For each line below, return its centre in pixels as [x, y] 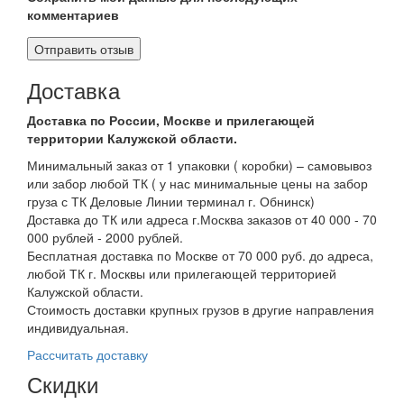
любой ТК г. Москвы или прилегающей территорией [182, 273]
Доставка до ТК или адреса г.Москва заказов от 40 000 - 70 [202, 219]
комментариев [73, 14]
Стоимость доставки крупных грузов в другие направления [201, 309]
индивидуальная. [78, 327]
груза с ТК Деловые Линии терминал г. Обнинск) [171, 201]
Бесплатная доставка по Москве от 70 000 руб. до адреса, [200, 255]
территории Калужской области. [132, 138]
